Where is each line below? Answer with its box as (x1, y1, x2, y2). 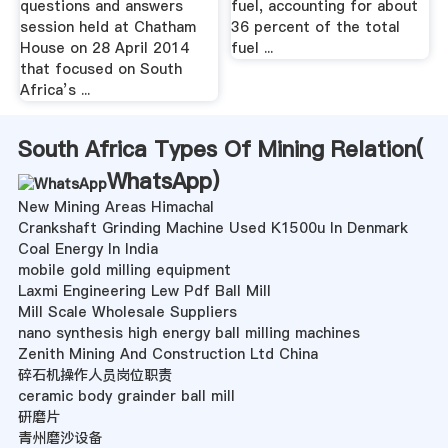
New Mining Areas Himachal (17, 197, 214, 218)
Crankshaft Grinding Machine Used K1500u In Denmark (17, 218, 408, 239)
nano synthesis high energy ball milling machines (17, 323, 360, 344)
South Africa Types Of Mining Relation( (17, 134, 423, 165)
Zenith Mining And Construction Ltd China (17, 344, 318, 365)
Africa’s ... (19, 80, 90, 101)
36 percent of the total (231, 17, 401, 38)
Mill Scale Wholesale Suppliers (17, 302, 237, 323)
